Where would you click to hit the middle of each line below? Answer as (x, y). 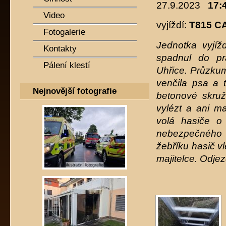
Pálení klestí (67, 65)
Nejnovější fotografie (75, 91)
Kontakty (60, 49)
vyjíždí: (173, 25)
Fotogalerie (64, 32)
